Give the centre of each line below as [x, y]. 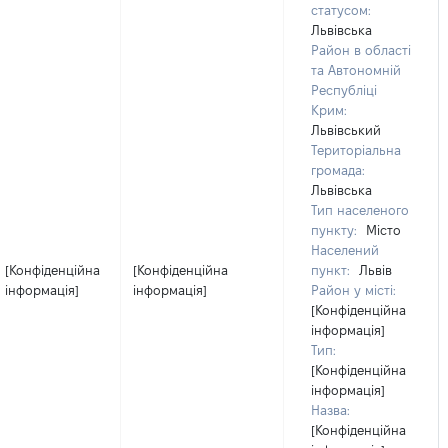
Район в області [361, 50]
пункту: [334, 230]
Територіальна [356, 150]
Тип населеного [360, 210]
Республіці [344, 90]
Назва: [330, 410]
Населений [345, 250]
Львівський [346, 130]
